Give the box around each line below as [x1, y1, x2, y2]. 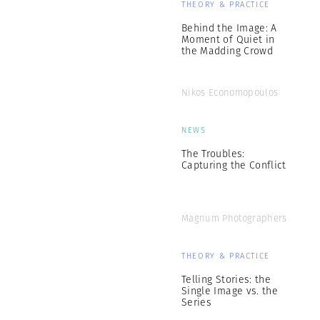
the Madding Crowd [181, 44, 273, 58]
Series [181, 295, 212, 309]
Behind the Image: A [181, 21, 277, 35]
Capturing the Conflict [181, 158, 286, 172]
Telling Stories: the [181, 272, 271, 286]
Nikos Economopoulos [181, 86, 279, 99]
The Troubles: [181, 146, 245, 161]
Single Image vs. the [181, 284, 278, 298]
